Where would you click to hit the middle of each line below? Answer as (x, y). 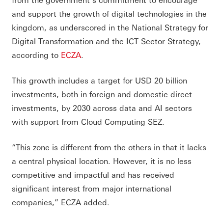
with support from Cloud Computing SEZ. (88, 121)
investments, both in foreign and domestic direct (102, 94)
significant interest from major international (92, 188)
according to (35, 55)
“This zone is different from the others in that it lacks (109, 147)
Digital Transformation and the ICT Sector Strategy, (106, 41)
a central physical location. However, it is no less (102, 161)
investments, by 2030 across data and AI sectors (102, 108)
